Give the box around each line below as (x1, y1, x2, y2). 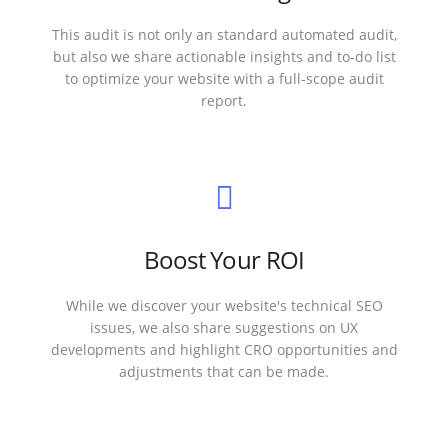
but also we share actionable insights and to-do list (52, 47, 396, 67)
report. (201, 91, 247, 111)
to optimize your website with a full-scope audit (64, 69, 384, 89)
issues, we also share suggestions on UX (90, 318, 358, 338)
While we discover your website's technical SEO (65, 296, 383, 316)
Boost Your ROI (143, 243, 305, 277)
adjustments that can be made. (119, 362, 329, 382)
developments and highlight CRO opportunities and (50, 340, 398, 360)
